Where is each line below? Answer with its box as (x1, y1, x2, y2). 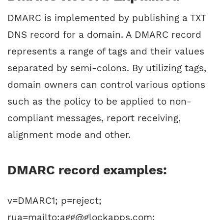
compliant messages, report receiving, (7, 112, 181, 124)
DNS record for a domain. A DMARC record (7, 29, 201, 41)
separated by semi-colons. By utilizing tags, (7, 62, 206, 74)
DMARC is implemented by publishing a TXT (7, 12, 206, 24)
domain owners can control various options (7, 79, 205, 91)
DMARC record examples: (7, 163, 167, 178)
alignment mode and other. (7, 129, 131, 141)
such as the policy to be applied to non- (7, 96, 192, 108)
